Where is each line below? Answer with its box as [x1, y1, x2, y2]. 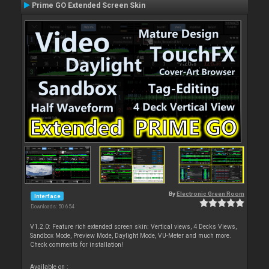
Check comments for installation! [30, 241, 124, 249]
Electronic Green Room [177, 190, 244, 198]
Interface [34, 192, 61, 199]
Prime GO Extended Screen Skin [32, 1, 145, 10]
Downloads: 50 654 [31, 204, 74, 210]
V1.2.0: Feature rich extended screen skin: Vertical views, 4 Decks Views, [30, 223, 237, 231]
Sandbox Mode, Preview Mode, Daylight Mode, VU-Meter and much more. [30, 232, 232, 240]
